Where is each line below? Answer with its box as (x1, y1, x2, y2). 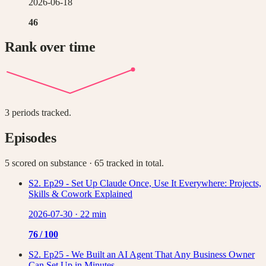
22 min (80, 209, 106, 220)
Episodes (5, 130, 56, 146)
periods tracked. (9, 107, 71, 118)
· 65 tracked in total (87, 158, 161, 169)
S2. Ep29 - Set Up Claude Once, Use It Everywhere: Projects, (28, 178, 261, 189)
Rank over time (5, 39, 96, 55)
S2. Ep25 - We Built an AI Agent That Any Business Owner (28, 249, 255, 260)
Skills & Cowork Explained (28, 189, 132, 199)
